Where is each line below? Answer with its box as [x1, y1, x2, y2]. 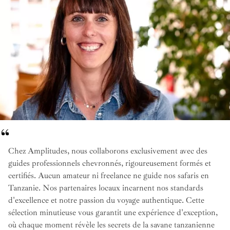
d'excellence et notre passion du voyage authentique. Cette [8, 195, 204, 205]
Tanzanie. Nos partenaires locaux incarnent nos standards [8, 182, 203, 193]
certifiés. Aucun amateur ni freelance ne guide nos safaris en [8, 170, 209, 181]
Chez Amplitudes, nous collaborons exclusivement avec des [8, 145, 207, 156]
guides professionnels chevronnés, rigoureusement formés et [8, 158, 211, 168]
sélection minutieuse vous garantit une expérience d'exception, [8, 207, 218, 218]
